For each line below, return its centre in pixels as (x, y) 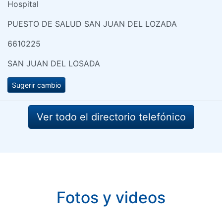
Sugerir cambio (36, 85)
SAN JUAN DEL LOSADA (54, 63)
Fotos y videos (111, 197)
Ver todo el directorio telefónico (111, 117)
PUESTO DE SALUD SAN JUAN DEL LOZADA (92, 24)
